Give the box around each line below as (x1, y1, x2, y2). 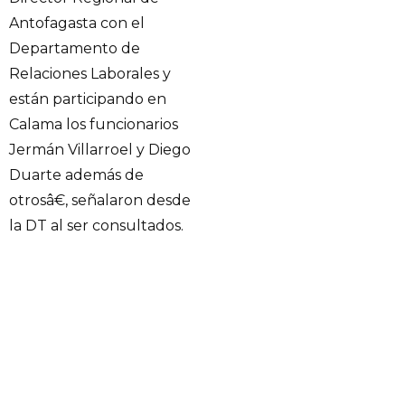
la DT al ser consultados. (9, 217, 184, 235)
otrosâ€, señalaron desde (9, 192, 191, 210)
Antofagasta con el (9, 14, 145, 33)
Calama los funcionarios (9, 116, 178, 134)
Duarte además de (9, 166, 144, 184)
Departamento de (9, 40, 140, 58)
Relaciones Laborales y (9, 65, 171, 83)
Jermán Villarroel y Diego (9, 141, 191, 159)
